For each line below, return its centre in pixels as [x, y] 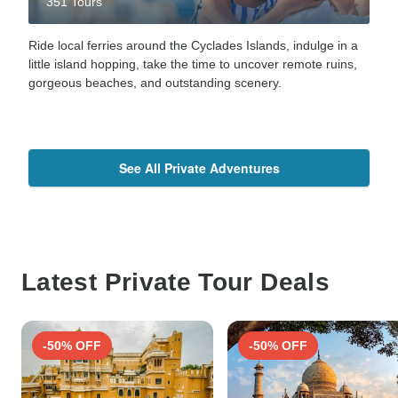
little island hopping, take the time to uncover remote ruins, [193, 64]
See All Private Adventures [199, 167]
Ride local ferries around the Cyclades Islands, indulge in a [193, 45]
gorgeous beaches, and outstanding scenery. [157, 82]
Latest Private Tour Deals [175, 282]
